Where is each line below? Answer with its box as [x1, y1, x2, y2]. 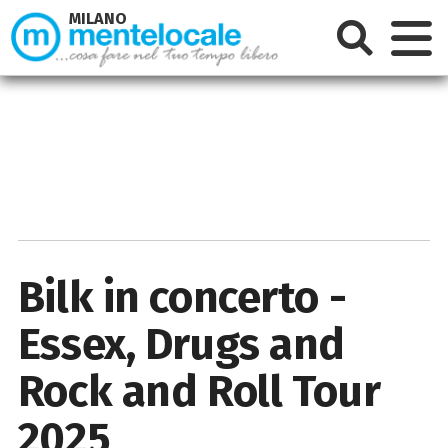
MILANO [69, 9, 128, 29]
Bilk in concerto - [17, 270, 347, 324]
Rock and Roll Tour [17, 364, 381, 418]
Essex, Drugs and [17, 317, 345, 371]
